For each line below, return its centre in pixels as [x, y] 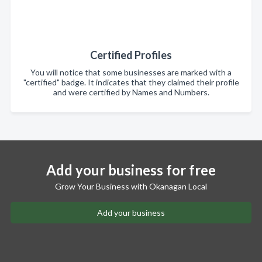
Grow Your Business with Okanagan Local [131, 186]
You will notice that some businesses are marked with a [131, 72]
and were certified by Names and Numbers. [131, 92]
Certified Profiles [131, 55]
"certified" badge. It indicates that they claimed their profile [131, 82]
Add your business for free [131, 170]
